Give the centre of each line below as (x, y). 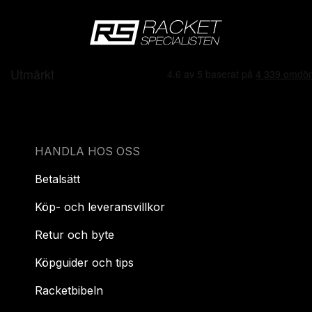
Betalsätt (57, 179)
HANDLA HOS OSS (87, 151)
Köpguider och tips (84, 262)
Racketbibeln (69, 290)
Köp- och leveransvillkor (100, 206)
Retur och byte (75, 234)
